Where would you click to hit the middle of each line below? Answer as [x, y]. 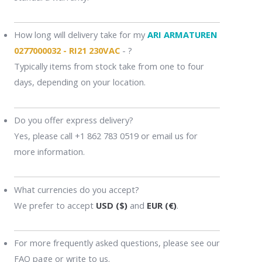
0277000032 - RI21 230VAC [67, 51]
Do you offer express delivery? [73, 120]
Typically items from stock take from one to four [109, 66]
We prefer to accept [55, 205]
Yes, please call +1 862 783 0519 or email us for [106, 136]
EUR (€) [161, 205]
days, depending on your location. [80, 82]
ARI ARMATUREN [182, 35]
